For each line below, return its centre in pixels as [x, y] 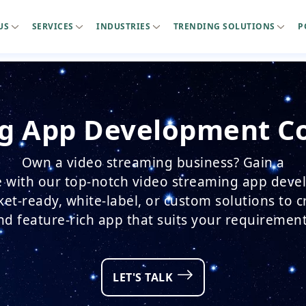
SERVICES [54, 26]
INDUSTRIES [125, 26]
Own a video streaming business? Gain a [153, 163]
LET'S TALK [144, 277]
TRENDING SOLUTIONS [225, 26]
